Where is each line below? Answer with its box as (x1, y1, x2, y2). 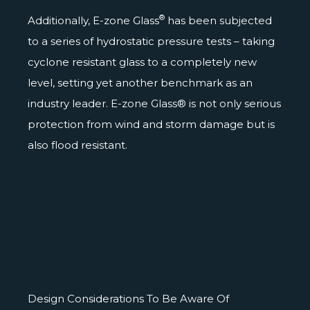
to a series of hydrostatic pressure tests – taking (28, 34, 275, 48)
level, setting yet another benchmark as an (28, 75, 253, 89)
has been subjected (165, 13, 272, 27)
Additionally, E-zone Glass (28, 13, 159, 27)
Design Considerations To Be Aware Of (28, 291, 229, 305)
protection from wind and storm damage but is (28, 117, 275, 131)
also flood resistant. (28, 138, 127, 152)
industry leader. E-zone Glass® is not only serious (28, 96, 281, 110)
